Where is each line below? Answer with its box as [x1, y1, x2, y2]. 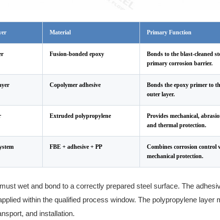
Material [50, 29, 71, 36]
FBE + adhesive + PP [50, 143, 102, 150]
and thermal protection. [147, 122, 206, 129]
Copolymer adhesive [50, 82, 101, 88]
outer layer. [147, 91, 175, 98]
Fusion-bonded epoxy [50, 51, 104, 57]
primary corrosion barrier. [147, 60, 213, 67]
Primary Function [147, 29, 192, 36]
